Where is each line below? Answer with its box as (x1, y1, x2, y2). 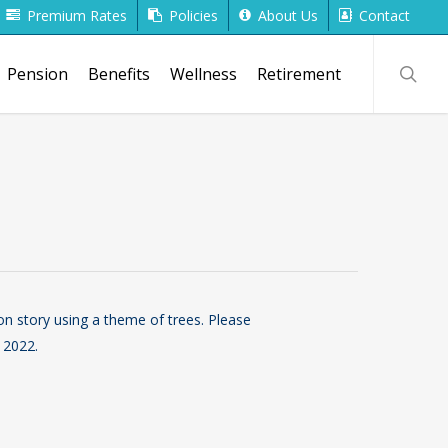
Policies (169, 6, 218, 25)
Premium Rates (27, 6, 127, 25)
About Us (258, 6, 318, 25)
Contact (359, 6, 410, 25)
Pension (7, 63, 68, 85)
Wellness (170, 63, 237, 85)
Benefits (88, 63, 150, 85)
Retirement (257, 63, 341, 85)
